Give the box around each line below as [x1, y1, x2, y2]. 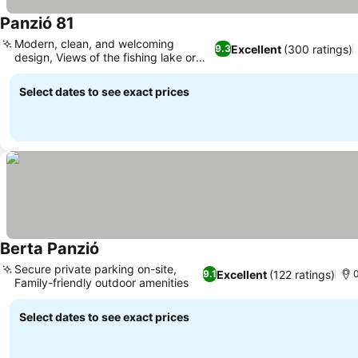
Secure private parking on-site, [14, 262, 177, 276]
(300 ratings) [284, 42, 353, 56]
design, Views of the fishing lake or [14, 50, 196, 64]
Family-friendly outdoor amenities [14, 276, 189, 289]
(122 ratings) [268, 267, 335, 281]
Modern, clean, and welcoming [14, 37, 174, 50]
